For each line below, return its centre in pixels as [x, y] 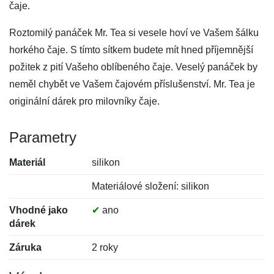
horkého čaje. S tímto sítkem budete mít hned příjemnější [131, 50]
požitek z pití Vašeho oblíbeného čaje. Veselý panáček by [133, 67]
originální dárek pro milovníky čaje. [84, 101]
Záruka [25, 247]
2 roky [105, 247]
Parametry [43, 137]
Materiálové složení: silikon [151, 186]
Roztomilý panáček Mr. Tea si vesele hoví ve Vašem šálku [134, 33]
